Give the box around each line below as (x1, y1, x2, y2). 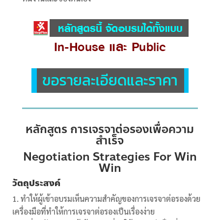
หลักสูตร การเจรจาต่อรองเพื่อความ (26, 120, 194, 138)
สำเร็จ (96, 132, 124, 149)
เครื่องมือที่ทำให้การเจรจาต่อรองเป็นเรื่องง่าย (12, 206, 155, 217)
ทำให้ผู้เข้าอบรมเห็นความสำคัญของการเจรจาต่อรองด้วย (20, 193, 200, 204)
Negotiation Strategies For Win (23, 148, 197, 165)
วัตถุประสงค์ (12, 176, 60, 190)
